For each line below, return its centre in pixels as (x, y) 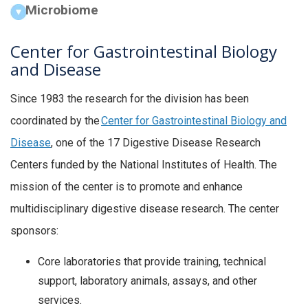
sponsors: (34, 230)
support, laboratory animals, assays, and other (147, 281)
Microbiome (62, 10)
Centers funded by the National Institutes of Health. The (144, 164)
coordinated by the (56, 120)
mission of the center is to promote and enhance (126, 186)
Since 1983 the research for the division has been (130, 98)
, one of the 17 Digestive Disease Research (156, 142)
